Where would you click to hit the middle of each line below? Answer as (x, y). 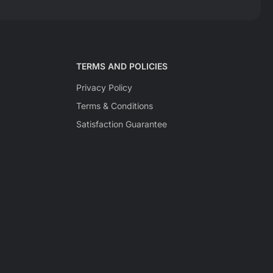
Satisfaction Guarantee (121, 124)
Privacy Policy (104, 88)
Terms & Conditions (114, 106)
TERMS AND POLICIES (122, 66)
